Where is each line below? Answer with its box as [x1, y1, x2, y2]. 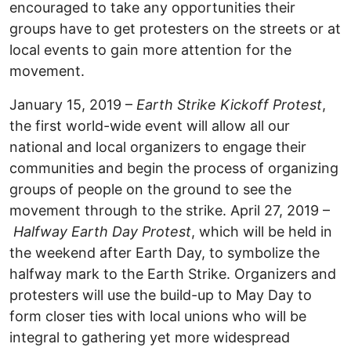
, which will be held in [191, 223, 332, 241]
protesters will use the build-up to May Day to [9, 287, 312, 304]
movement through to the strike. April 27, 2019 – [9, 202, 330, 219]
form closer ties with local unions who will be [9, 308, 306, 325]
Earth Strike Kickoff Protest [136, 96, 322, 114]
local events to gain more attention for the [9, 42, 291, 59]
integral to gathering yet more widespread [9, 329, 290, 346]
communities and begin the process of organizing [9, 160, 338, 177]
